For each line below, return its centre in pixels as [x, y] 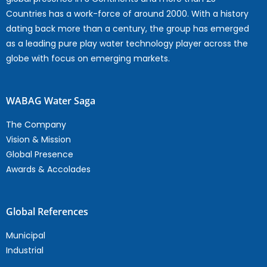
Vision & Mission [38, 140]
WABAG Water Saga [51, 101]
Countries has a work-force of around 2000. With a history [127, 14]
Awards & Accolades [48, 170]
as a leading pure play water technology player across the [127, 44]
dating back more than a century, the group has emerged [128, 29]
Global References [47, 212]
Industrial [25, 251]
